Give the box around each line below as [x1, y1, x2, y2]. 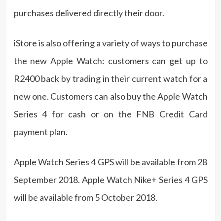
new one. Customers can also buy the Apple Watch [13, 90, 208, 102]
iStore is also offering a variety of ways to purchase [13, 37, 208, 48]
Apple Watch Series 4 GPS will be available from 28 [13, 156, 208, 167]
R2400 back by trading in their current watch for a [13, 73, 208, 84]
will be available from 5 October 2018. [13, 191, 157, 203]
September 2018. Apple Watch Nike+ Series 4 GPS [13, 174, 208, 185]
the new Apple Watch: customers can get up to [13, 55, 208, 66]
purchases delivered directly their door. [13, 7, 164, 18]
